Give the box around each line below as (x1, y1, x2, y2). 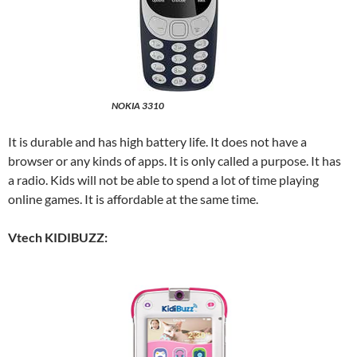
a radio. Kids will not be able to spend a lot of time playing (8, 172, 319, 188)
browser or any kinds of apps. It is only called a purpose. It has (8, 153, 341, 169)
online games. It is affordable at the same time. (8, 191, 258, 207)
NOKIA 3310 (111, 100, 164, 112)
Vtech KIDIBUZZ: (8, 229, 108, 245)
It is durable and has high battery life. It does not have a (8, 134, 307, 150)
